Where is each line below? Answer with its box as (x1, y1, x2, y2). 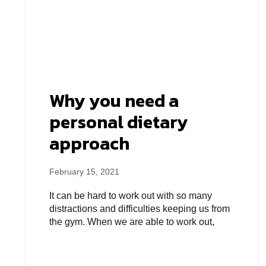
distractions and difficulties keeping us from (49, 203, 230, 214)
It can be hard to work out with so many (49, 190, 212, 201)
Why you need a (49, 87, 179, 114)
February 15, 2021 (49, 166, 119, 176)
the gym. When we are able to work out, (49, 216, 214, 227)
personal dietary (49, 108, 188, 135)
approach (49, 129, 129, 157)
